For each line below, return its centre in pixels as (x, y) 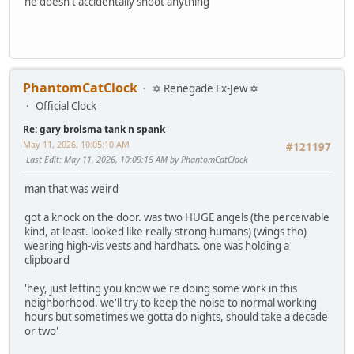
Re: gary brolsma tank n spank (94, 129)
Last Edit (43, 159)
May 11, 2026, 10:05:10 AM (76, 144)
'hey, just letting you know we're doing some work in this (161, 289)
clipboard (47, 260)
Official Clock (66, 105)
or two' (41, 331)
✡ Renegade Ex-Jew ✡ (205, 88)
